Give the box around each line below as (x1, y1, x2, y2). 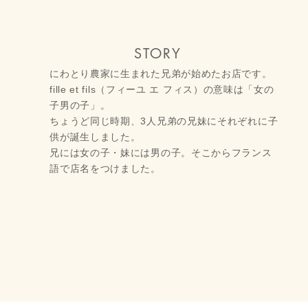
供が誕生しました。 (49, 131, 141, 142)
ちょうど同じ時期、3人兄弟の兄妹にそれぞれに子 (49, 115, 278, 126)
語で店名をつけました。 (49, 163, 161, 174)
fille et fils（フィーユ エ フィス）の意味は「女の (49, 84, 274, 95)
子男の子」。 (49, 100, 111, 111)
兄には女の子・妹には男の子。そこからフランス (49, 147, 272, 158)
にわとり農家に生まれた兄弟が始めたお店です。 (49, 68, 272, 79)
